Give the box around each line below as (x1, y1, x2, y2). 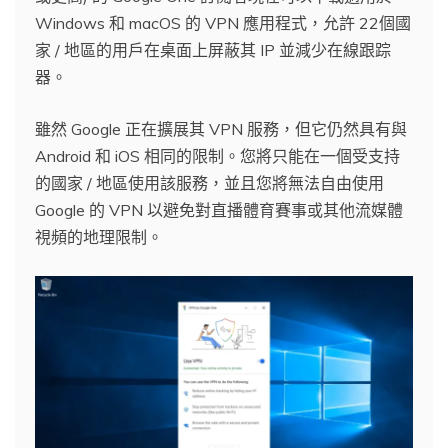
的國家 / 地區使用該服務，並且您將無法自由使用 (35, 172, 384, 193)
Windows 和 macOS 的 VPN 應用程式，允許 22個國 (35, 12, 411, 33)
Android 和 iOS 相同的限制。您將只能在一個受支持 (35, 145, 400, 166)
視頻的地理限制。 (35, 226, 163, 247)
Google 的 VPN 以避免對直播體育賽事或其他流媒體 (35, 199, 403, 220)
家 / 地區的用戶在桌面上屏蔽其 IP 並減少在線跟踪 (35, 39, 391, 60)
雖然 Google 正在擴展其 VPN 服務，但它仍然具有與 (35, 118, 407, 139)
